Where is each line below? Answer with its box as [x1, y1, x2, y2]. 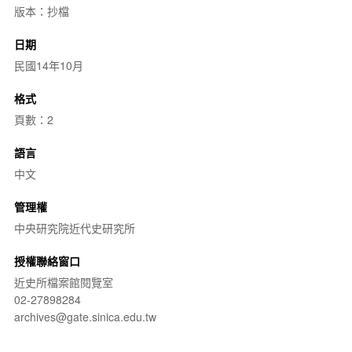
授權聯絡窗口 [13, 252, 80, 269]
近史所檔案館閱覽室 [13, 273, 113, 290]
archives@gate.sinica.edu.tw [13, 308, 156, 324]
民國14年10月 [13, 57, 83, 73]
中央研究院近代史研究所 [13, 219, 135, 236]
